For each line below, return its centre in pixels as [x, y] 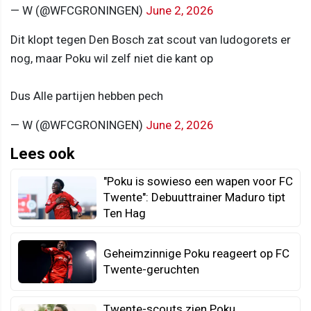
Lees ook [43, 154]
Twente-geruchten [151, 270]
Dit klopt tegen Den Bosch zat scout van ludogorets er [151, 40]
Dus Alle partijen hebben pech [87, 96]
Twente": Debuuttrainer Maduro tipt [194, 197]
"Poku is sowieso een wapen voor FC [198, 182]
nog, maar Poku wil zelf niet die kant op [112, 59]
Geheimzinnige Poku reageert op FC [196, 254]
